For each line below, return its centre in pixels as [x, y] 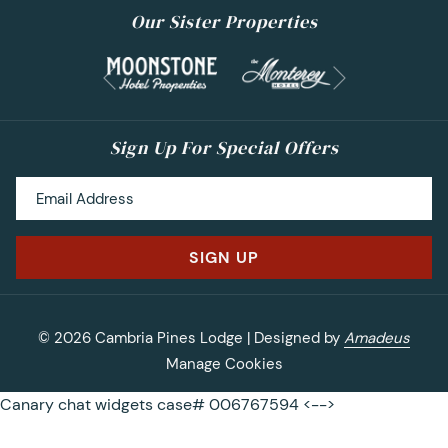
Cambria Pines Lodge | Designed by [217, 338]
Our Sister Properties [224, 22]
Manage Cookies [224, 364]
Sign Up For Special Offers [224, 148]
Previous [138, 89]
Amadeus [377, 338]
